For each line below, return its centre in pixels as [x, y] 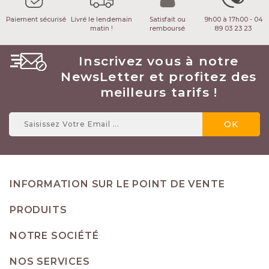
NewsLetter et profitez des [159, 76]
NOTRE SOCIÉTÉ [54, 235]
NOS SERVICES [50, 261]
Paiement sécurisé [36, 20]
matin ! [102, 29]
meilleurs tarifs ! [159, 92]
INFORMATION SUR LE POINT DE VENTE [117, 184]
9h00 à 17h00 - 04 [233, 20]
